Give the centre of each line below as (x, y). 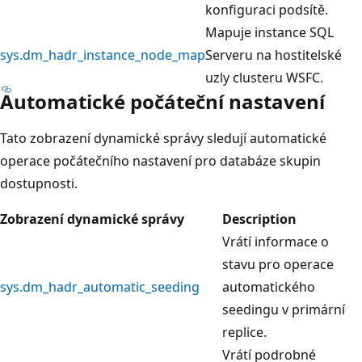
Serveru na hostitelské (274, 55)
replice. (244, 332)
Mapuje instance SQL (269, 32)
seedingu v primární (284, 309)
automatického (269, 286)
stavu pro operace (278, 264)
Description (259, 219)
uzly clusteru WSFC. (264, 77)
